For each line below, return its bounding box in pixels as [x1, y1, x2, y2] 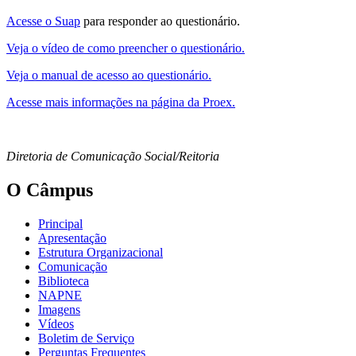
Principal [38, 217, 83, 231]
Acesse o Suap [6, 14, 80, 29]
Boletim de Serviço [38, 331, 134, 346]
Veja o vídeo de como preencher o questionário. [6, 41, 245, 56]
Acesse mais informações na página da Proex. [6, 95, 235, 110]
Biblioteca [38, 274, 89, 288]
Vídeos [38, 317, 74, 331]
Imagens [38, 303, 80, 317]
